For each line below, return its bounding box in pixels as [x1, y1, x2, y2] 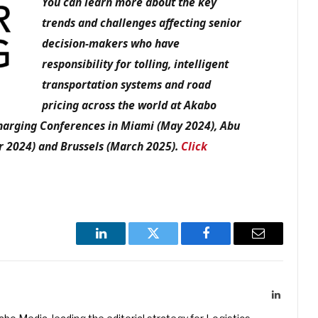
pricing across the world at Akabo [42, 97, 217, 113]
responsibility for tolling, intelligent [42, 55, 229, 72]
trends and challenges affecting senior [42, 14, 242, 31]
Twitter [152, 237, 190, 251]
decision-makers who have [42, 35, 180, 51]
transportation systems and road [42, 76, 212, 92]
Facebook [204, 237, 255, 251]
